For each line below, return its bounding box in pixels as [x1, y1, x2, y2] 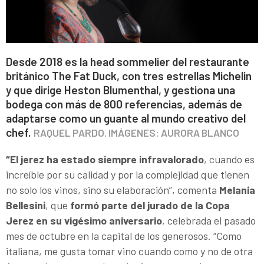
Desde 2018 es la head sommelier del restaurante [6, 55, 249, 69]
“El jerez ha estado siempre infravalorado [6, 153, 204, 166]
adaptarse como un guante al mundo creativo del [6, 111, 246, 126]
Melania [219, 183, 255, 197]
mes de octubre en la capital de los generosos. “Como [6, 229, 242, 243]
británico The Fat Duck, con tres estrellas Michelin [6, 69, 252, 83]
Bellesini [6, 199, 45, 212]
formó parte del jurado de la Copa [70, 199, 230, 212]
